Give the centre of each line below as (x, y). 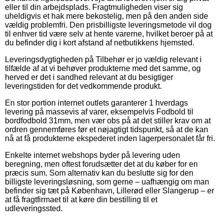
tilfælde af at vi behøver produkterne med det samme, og (103, 68)
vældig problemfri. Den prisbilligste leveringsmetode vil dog (108, 25)
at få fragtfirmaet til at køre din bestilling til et (81, 199)
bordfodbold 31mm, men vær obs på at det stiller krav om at (108, 120)
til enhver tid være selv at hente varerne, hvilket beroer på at (109, 34)
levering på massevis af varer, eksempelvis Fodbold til (99, 111)
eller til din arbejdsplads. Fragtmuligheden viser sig (94, 7)
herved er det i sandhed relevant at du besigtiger (89, 77)
